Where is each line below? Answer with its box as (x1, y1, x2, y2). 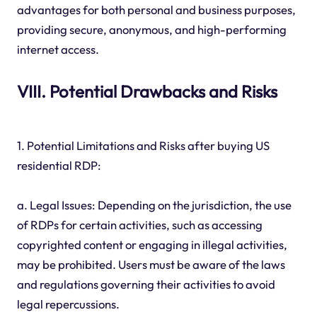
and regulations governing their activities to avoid (16, 277, 275, 292)
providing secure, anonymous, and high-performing (16, 22, 287, 38)
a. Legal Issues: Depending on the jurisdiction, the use (16, 197, 292, 213)
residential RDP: (16, 158, 101, 173)
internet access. (16, 42, 99, 57)
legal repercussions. (16, 296, 120, 312)
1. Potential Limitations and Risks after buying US (16, 138, 270, 154)
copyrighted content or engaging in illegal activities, (16, 237, 287, 253)
